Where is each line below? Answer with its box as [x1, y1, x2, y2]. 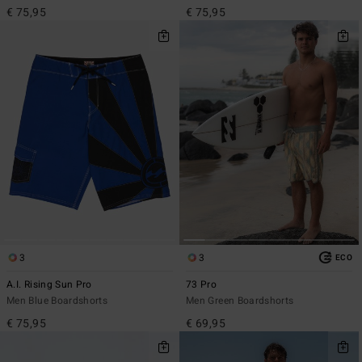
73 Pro [186, 276, 217, 292]
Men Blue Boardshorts [6, 293, 108, 308]
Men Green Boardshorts [186, 293, 294, 308]
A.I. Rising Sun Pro [6, 276, 92, 292]
